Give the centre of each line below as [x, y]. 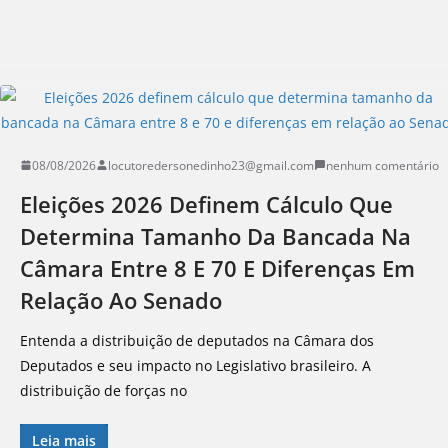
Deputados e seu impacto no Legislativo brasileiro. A [195, 365]
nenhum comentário [382, 165]
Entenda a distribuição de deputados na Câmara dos [197, 340]
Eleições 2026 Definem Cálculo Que [206, 203]
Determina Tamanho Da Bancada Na [215, 235]
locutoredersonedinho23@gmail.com [211, 165]
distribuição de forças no [103, 390]
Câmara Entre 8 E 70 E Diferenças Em [217, 267]
